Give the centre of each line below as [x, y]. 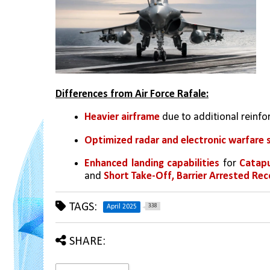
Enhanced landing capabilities [152, 164]
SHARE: [87, 242]
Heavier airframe [122, 118]
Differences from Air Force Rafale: [132, 95]
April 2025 [122, 207]
